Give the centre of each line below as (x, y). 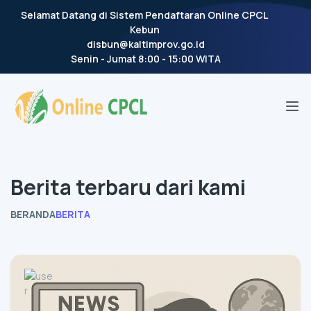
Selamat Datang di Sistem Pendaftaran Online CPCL (144, 15)
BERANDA (33, 214)
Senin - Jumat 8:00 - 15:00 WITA (146, 59)
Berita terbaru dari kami (128, 187)
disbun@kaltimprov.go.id (146, 44)
